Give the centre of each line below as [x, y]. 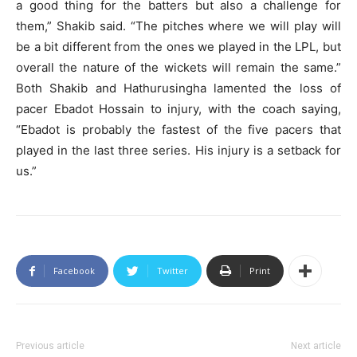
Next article [316, 346]
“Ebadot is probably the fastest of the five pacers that [178, 130]
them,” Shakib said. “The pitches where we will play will [178, 26]
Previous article [50, 346]
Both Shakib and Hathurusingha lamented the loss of [178, 88]
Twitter [173, 271]
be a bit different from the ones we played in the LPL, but [178, 47]
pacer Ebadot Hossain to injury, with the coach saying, [178, 109]
